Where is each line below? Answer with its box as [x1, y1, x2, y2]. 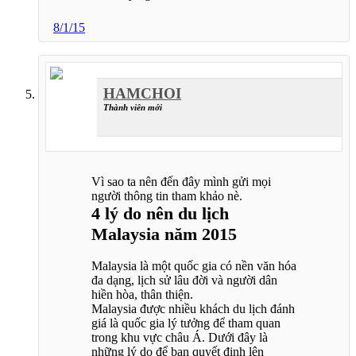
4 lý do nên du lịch [91, 203, 229, 224]
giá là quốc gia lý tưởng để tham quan [91, 316, 281, 331]
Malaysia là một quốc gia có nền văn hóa [91, 259, 296, 273]
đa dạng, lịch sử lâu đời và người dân [91, 273, 277, 288]
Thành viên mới [103, 102, 162, 112]
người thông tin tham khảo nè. [91, 189, 242, 203]
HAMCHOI [103, 84, 181, 102]
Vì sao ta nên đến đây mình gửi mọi [91, 175, 271, 189]
